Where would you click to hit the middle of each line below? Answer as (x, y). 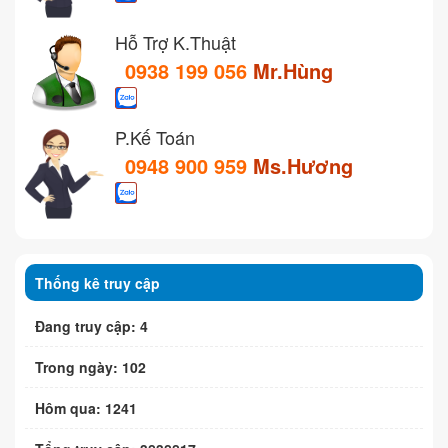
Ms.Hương (303, 166)
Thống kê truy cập (97, 283)
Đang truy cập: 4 (91, 326)
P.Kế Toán (155, 137)
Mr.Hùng (293, 71)
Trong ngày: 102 (90, 367)
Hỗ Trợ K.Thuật (175, 42)
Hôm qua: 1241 (86, 408)
